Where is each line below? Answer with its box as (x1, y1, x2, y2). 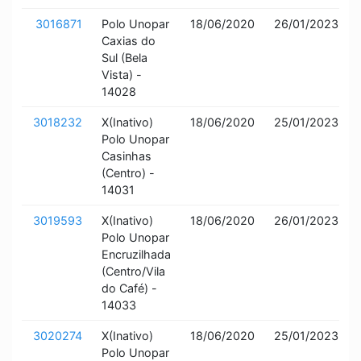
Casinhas (102, 149, 151, 163)
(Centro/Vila (102, 264, 165, 278)
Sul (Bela (102, 51, 147, 64)
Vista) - (102, 68, 142, 81)
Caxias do (102, 34, 156, 48)
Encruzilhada (102, 247, 171, 261)
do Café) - (102, 281, 157, 295)
